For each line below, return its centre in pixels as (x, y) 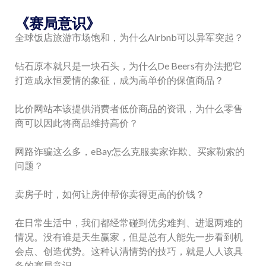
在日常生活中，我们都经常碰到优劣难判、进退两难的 (129, 222)
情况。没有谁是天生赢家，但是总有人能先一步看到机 (129, 236)
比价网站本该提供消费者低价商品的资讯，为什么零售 (129, 108)
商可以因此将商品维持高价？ (77, 122)
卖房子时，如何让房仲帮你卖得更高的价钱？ (110, 194)
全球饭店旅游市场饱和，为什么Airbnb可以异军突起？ (129, 37)
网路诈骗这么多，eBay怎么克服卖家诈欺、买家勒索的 (130, 151)
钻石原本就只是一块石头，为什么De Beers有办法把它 (129, 65)
